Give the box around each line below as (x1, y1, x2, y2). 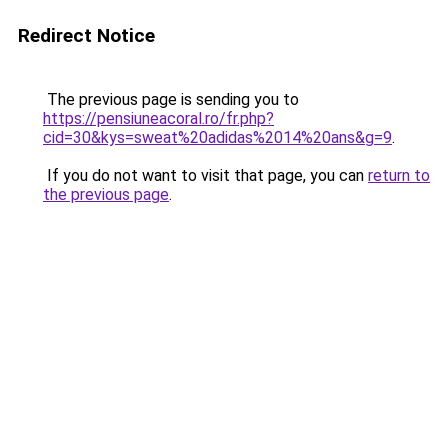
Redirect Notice (18, 24, 155, 47)
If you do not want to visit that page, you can (43, 166, 368, 185)
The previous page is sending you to (43, 90, 299, 109)
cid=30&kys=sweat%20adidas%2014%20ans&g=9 (43, 128, 392, 147)
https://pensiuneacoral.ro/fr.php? (43, 109, 274, 128)
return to (368, 166, 430, 185)
